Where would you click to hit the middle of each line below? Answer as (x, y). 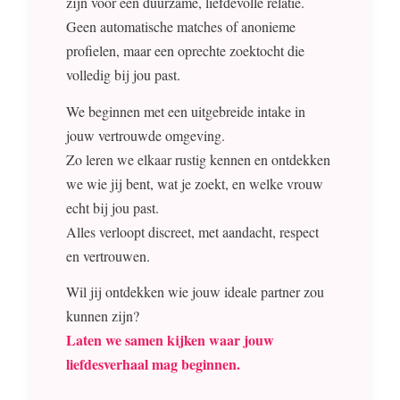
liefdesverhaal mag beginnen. (153, 364)
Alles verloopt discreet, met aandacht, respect (192, 231)
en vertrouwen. (108, 255)
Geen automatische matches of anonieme (180, 27)
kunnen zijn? (102, 316)
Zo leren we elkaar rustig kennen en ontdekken (198, 159)
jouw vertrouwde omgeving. (145, 135)
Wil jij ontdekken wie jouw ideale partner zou (195, 292)
